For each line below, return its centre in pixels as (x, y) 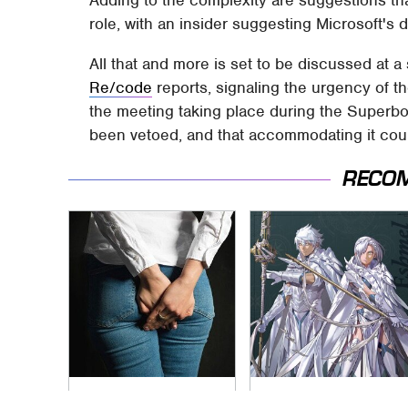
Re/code (121, 87)
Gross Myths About (146, 397)
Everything (296, 397)
